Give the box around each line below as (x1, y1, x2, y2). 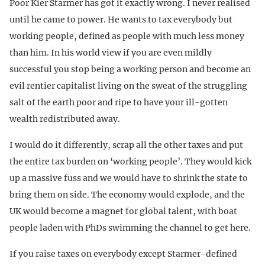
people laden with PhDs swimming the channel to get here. (9, 222, 251, 234)
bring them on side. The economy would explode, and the (9, 189, 245, 201)
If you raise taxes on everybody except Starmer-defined (9, 248, 237, 260)
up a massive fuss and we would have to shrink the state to (9, 173, 248, 184)
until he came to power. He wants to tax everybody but (9, 14, 232, 25)
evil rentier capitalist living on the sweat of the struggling (9, 80, 247, 92)
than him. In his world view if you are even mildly (9, 47, 212, 59)
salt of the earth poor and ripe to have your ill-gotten (9, 97, 228, 108)
